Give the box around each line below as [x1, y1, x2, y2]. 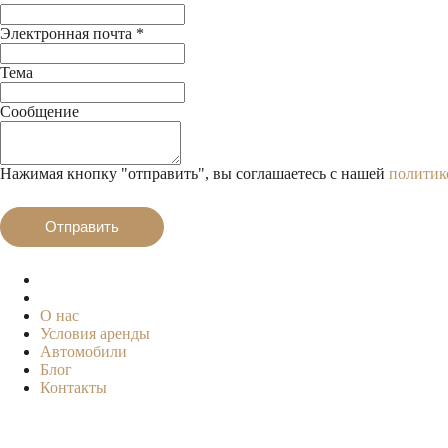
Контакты [40, 378, 107, 396]
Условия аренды [40, 324, 150, 342]
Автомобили [40, 342, 127, 360]
